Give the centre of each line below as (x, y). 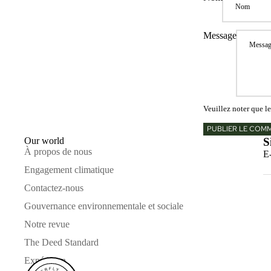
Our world (44, 140)
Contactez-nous (54, 188)
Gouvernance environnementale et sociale (104, 206)
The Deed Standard (61, 242)
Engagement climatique (69, 169)
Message (220, 36)
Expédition (45, 260)
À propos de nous (58, 151)
